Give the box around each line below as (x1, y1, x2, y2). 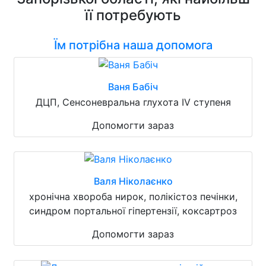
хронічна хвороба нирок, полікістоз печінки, (28, 190, 237, 202)
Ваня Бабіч (108, 80, 158, 93)
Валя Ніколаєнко (93, 175, 173, 187)
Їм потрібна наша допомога (53, 37, 213, 52)
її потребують (85, 6, 181, 24)
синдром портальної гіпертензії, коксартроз (29, 204, 237, 217)
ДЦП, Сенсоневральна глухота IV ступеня (35, 96, 231, 108)
